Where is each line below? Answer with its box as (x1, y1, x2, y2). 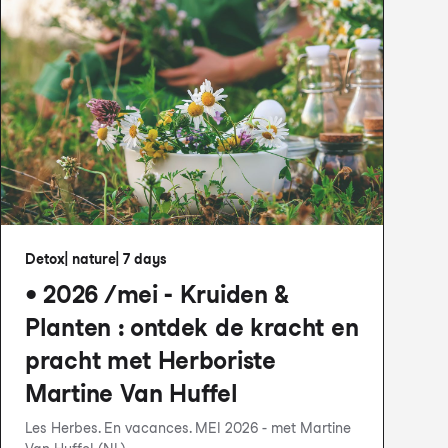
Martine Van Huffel (25, 379, 238, 408)
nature (72, 251, 116, 267)
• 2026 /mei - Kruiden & (25, 280, 290, 309)
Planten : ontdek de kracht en (25, 313, 359, 342)
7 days (123, 251, 167, 267)
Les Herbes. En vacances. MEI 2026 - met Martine (25, 420, 351, 436)
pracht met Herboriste (25, 346, 276, 375)
